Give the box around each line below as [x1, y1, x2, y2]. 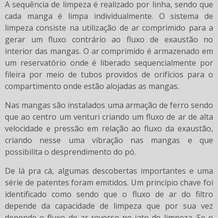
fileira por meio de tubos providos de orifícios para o [5, 69, 213, 80]
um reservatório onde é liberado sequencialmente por [5, 57, 213, 69]
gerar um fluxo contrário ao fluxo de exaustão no [5, 34, 213, 45]
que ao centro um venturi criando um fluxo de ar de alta [5, 111, 213, 123]
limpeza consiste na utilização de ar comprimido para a [5, 22, 213, 34]
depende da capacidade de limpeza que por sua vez [5, 200, 213, 212]
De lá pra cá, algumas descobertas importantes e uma [5, 165, 213, 177]
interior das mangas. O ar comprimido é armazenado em [5, 46, 213, 57]
